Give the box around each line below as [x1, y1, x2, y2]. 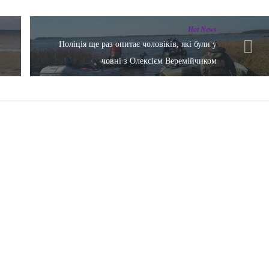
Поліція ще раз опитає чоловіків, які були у [59, 39, 217, 49]
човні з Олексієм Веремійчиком [101, 56, 217, 65]
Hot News [188, 25, 217, 34]
